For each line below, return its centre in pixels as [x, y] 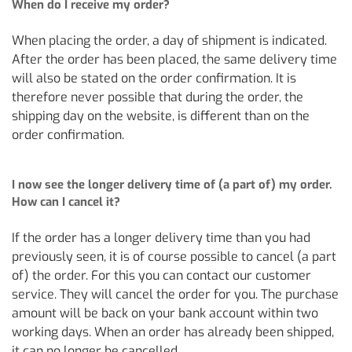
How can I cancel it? [66, 202]
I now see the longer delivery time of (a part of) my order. [172, 185]
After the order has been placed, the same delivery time [174, 59]
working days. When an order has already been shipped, [173, 332]
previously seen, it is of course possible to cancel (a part [174, 257]
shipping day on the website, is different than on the [161, 116]
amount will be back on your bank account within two [165, 313]
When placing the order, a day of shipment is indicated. [169, 40]
